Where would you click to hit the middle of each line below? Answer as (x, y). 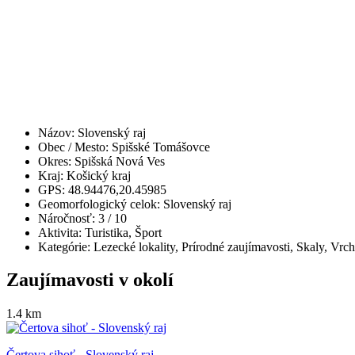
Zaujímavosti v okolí (90, 280)
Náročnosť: (68, 218)
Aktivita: (61, 232)
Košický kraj (99, 175)
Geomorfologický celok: (101, 204)
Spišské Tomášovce (161, 147)
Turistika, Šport (123, 232)
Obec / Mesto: (75, 147)
